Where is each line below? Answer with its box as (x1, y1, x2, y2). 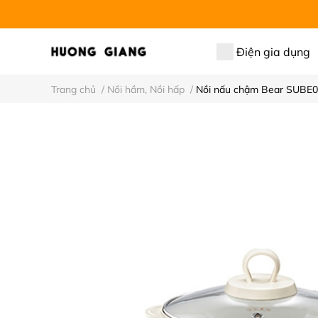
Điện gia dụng (236, 45, 311, 59)
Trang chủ (51, 83, 96, 96)
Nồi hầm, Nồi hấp (107, 83, 185, 96)
